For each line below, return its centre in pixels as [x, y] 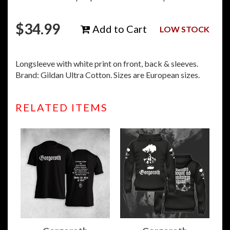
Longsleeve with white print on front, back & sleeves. [107, 64]
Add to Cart [119, 29]
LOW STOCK [185, 29]
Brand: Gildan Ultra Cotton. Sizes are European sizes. [108, 75]
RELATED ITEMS [62, 108]
